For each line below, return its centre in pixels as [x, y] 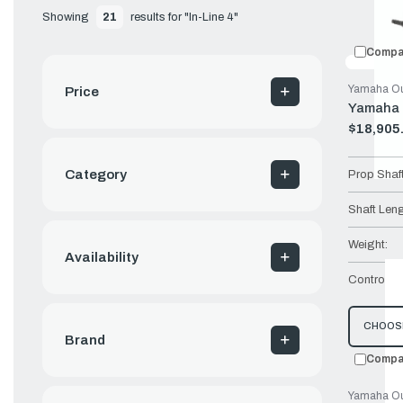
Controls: [372, 279]
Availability [102, 257]
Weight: [367, 244]
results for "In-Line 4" [184, 18]
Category [96, 174]
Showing [67, 18]
